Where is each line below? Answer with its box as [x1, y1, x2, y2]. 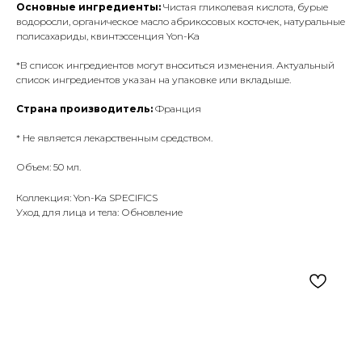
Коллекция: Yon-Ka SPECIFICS [16, 192, 158, 204]
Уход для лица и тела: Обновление [16, 206, 183, 219]
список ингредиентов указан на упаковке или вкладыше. [16, 74, 291, 86]
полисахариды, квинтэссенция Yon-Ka [16, 30, 200, 43]
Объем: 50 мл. [16, 161, 81, 174]
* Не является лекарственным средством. [16, 132, 213, 145]
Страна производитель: [16, 103, 155, 116]
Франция [155, 103, 201, 116]
